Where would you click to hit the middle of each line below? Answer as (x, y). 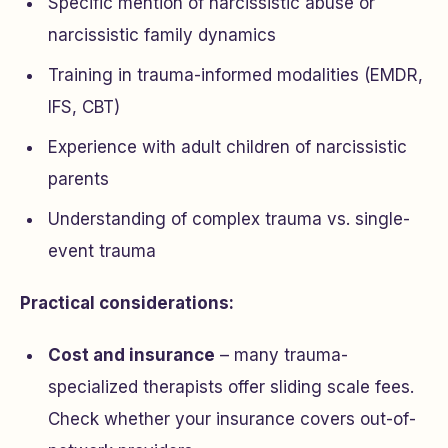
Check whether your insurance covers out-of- (232, 419)
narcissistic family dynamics (162, 35)
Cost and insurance (131, 355)
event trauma (102, 251)
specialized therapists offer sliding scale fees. (231, 387)
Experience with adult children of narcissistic (227, 147)
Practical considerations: (127, 303)
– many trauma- (281, 355)
